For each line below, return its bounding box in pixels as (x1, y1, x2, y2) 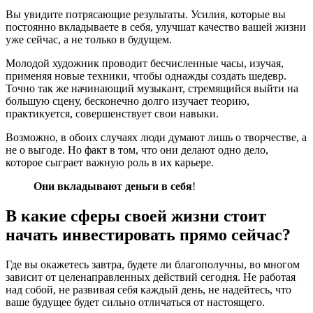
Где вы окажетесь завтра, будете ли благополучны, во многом (6, 259, 300, 271)
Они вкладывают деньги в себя (34, 180, 192, 193)
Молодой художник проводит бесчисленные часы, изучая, (6, 57, 284, 70)
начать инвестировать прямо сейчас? (6, 226, 291, 245)
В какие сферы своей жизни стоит (6, 207, 266, 226)
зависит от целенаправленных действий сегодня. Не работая (6, 271, 296, 284)
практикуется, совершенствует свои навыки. (6, 108, 219, 120)
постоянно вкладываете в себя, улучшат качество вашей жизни (6, 21, 306, 34)
